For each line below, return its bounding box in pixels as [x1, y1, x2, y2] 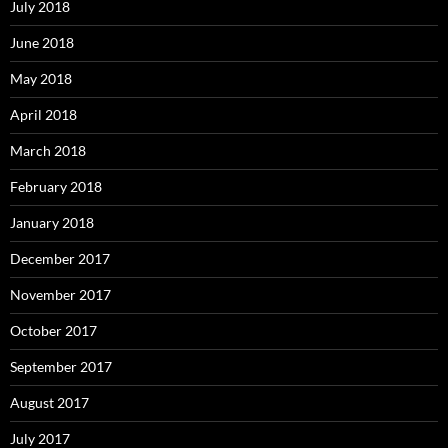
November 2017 [10, 286, 111, 304]
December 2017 [10, 250, 110, 268]
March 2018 [10, 142, 86, 160]
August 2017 [10, 394, 89, 412]
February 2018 [10, 178, 102, 196]
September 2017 [10, 358, 112, 376]
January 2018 [10, 214, 94, 232]
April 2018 [10, 106, 77, 124]
